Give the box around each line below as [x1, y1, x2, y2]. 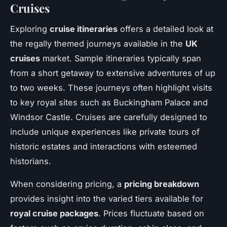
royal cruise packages [10, 208, 98, 218]
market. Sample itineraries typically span [40, 53, 201, 63]
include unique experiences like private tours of [10, 126, 200, 137]
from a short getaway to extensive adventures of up [10, 67, 215, 78]
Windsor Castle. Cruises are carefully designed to [10, 111, 207, 122]
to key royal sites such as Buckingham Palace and [10, 97, 208, 107]
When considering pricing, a [10, 178, 124, 189]
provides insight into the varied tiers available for [10, 193, 203, 204]
